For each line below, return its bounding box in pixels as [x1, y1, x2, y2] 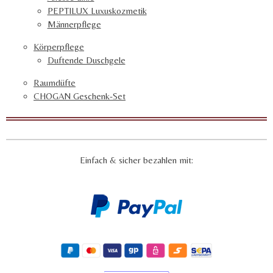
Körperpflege [34, 41, 84, 52]
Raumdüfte [34, 77, 76, 88]
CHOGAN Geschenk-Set [34, 91, 126, 102]
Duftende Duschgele [47, 55, 126, 66]
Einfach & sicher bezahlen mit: [80, 155, 193, 166]
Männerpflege [47, 19, 101, 30]
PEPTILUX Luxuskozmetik [47, 5, 147, 16]
